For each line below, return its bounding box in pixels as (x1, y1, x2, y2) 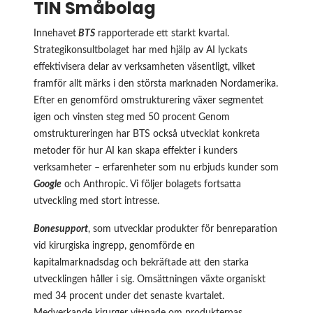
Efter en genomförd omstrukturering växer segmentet (34, 96, 263, 106)
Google (34, 180, 61, 190)
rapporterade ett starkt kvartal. (95, 29, 229, 39)
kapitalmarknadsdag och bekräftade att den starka (34, 258, 249, 268)
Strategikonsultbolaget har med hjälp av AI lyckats (34, 45, 247, 56)
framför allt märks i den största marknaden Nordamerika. (34, 79, 278, 89)
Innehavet (34, 29, 76, 39)
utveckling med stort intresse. (34, 196, 159, 207)
